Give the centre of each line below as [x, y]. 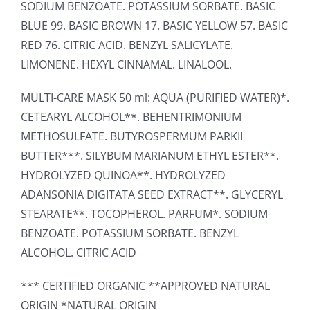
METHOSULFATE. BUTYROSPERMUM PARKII [132, 136]
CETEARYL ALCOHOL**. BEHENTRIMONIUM [131, 117]
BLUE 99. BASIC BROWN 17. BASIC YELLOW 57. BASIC [154, 25]
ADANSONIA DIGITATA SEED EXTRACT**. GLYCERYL [152, 194]
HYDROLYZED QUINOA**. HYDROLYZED [123, 175]
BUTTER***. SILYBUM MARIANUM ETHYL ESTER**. [150, 155]
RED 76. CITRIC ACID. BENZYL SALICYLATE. [127, 45]
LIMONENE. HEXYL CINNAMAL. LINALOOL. [126, 64]
